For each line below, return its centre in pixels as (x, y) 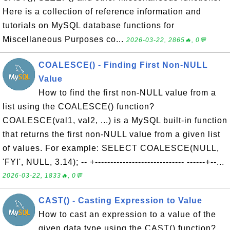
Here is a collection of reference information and (102, 12)
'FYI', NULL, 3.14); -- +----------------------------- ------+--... (113, 162)
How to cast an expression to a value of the (127, 214)
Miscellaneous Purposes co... (64, 39)
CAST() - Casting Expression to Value (120, 200)
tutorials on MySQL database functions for (89, 25)
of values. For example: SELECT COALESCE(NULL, (111, 148)
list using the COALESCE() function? (79, 107)
